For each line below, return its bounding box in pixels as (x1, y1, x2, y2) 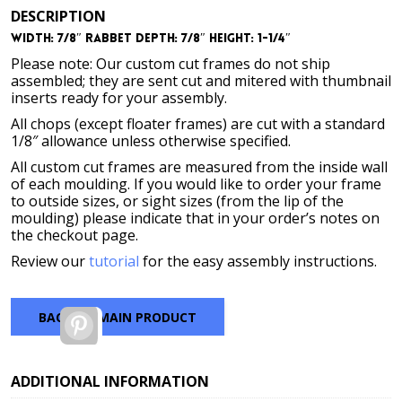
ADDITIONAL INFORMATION (11, 371, 209, 391)
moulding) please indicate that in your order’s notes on (11, 208, 380, 228)
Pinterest (93, 310, 149, 327)
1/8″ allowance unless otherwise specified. (11, 131, 291, 151)
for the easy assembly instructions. (139, 251, 377, 271)
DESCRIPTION (11, 6, 106, 26)
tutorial (89, 251, 139, 271)
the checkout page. (11, 225, 138, 245)
